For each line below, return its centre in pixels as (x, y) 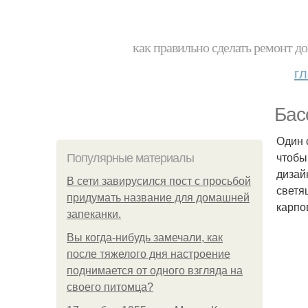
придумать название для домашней (158, 198)
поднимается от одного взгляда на (155, 271)
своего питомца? (110, 287)
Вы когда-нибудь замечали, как (145, 238)
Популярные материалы (130, 158)
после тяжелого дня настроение (148, 254)
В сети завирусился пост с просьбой (159, 181)
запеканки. (94, 214)
